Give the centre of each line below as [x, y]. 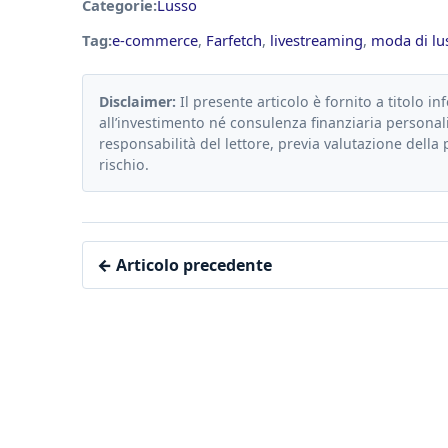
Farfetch [234, 40]
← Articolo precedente [184, 265]
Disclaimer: [137, 102]
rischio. [124, 165]
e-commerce [155, 40]
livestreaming [316, 40]
